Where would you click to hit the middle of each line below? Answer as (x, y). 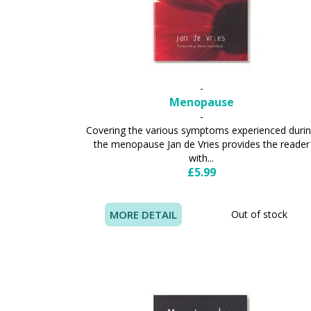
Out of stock (259, 214)
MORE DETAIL (144, 215)
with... (202, 158)
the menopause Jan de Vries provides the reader (201, 144)
